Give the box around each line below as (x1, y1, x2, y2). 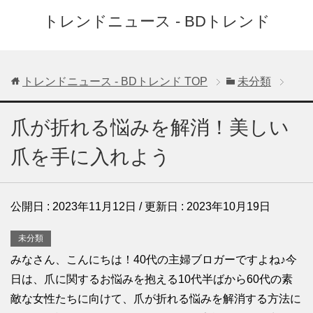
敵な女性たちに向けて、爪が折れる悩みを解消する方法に (10, 293, 301, 305)
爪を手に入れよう (10, 146, 170, 168)
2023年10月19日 (187, 201, 270, 212)
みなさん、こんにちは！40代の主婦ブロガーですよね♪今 (10, 254, 297, 266)
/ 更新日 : (136, 201, 187, 212)
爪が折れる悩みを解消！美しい (10, 117, 289, 138)
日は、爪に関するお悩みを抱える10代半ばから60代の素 (10, 273, 293, 286)
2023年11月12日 (52, 201, 136, 212)
